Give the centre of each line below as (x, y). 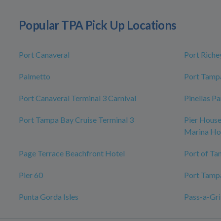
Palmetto (35, 76)
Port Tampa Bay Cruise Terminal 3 (76, 120)
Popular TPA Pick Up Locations (98, 25)
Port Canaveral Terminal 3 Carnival (77, 98)
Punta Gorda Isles (49, 197)
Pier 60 (31, 175)
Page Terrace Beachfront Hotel (72, 153)
